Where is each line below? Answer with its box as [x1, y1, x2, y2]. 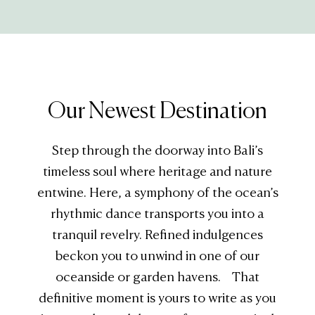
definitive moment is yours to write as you [39, 292, 276, 306]
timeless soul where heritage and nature [43, 166, 272, 179]
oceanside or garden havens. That [56, 271, 259, 285]
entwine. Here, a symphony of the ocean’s [37, 187, 278, 200]
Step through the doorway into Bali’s [52, 145, 263, 158]
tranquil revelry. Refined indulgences [52, 229, 263, 243]
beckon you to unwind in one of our [56, 250, 259, 264]
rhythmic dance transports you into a [51, 208, 264, 221]
